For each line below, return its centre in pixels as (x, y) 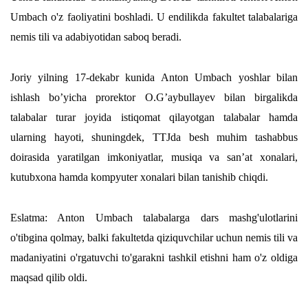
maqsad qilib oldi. (50, 278)
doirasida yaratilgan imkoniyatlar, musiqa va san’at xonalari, (154, 157)
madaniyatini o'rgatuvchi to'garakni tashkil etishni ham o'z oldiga (154, 258)
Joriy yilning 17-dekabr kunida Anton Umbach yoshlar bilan (154, 78)
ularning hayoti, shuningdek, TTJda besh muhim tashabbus (154, 137)
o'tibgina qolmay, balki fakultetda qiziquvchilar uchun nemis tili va (154, 238)
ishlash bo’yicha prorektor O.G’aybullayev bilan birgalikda (154, 98)
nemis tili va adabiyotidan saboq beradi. (96, 37)
